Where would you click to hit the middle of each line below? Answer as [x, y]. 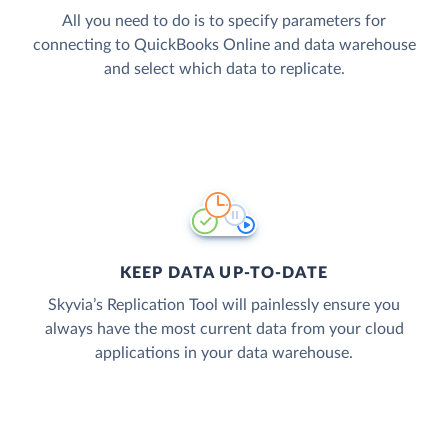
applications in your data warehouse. [224, 352]
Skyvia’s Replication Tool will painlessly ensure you [224, 304]
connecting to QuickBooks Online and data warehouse [224, 44]
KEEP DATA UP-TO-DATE [224, 272]
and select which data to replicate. [224, 68]
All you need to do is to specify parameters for [224, 20]
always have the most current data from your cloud [224, 328]
